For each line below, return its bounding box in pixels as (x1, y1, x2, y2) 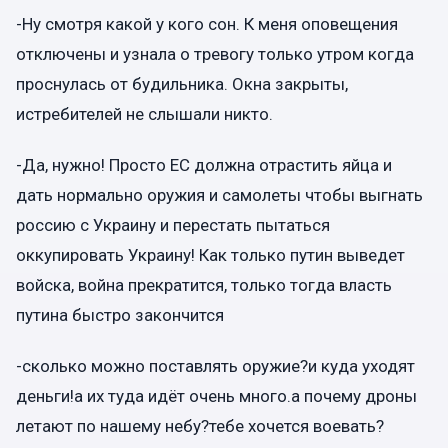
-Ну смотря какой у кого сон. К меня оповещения (16, 13, 398, 34)
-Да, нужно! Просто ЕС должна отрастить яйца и (16, 154, 392, 175)
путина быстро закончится (16, 304, 224, 325)
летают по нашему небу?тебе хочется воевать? (16, 416, 384, 437)
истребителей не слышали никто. (16, 103, 273, 124)
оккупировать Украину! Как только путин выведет (16, 244, 405, 265)
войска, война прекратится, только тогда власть (16, 274, 392, 295)
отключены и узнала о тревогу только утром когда (16, 43, 414, 64)
